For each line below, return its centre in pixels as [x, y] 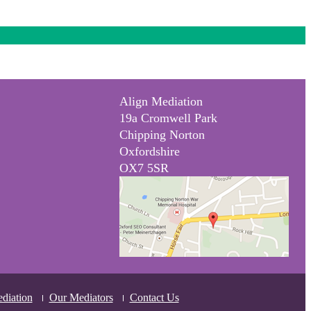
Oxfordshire [149, 151]
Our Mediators [81, 297]
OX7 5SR [144, 168]
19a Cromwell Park [168, 118]
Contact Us [154, 297]
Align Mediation [161, 101]
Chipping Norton [162, 135]
